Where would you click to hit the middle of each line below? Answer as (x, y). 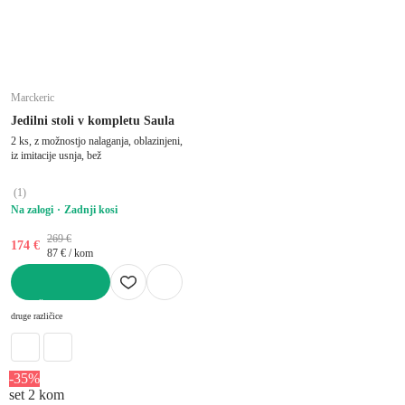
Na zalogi (32, 209)
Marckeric (33, 97)
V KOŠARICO (46, 306)
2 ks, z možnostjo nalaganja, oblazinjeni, (97, 141)
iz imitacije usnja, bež (56, 155)
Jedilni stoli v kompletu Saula (93, 120)
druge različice (37, 316)
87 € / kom (70, 253)
